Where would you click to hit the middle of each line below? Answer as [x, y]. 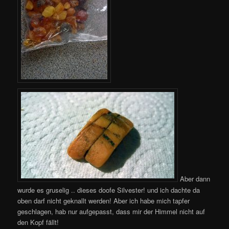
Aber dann [194, 179]
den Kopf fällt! [38, 222]
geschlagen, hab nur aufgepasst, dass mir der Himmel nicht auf [111, 211]
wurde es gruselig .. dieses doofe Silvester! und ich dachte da [109, 190]
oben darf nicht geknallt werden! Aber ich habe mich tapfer [104, 200]
